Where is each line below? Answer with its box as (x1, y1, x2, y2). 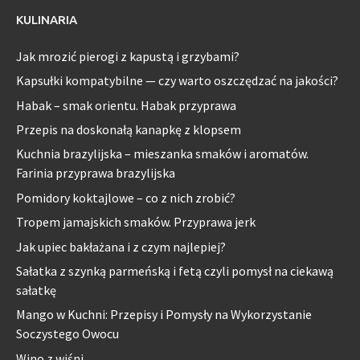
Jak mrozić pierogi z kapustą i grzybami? (16, 47, 239, 64)
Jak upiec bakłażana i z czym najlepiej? (16, 238, 226, 255)
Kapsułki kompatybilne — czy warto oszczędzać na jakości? (16, 72, 338, 89)
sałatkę (16, 281, 56, 298)
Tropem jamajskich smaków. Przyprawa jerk (16, 214, 256, 231)
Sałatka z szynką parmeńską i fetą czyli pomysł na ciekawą (16, 262, 333, 279)
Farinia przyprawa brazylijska (16, 165, 175, 182)
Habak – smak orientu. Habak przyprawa (16, 96, 236, 113)
